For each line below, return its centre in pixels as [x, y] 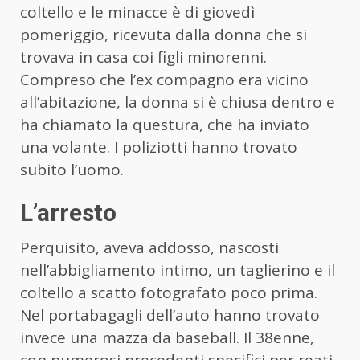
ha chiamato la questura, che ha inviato [165, 124]
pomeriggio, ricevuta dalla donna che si [164, 34]
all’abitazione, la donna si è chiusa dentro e [178, 102]
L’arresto [68, 212]
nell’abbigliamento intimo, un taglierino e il [178, 270]
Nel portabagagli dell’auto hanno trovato [170, 315]
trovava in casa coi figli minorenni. [143, 57]
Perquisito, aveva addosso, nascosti [149, 247]
